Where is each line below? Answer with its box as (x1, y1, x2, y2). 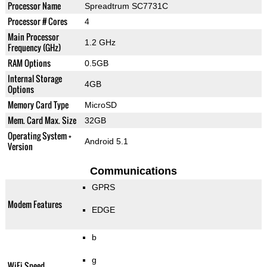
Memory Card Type (7, 98, 69, 111)
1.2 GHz (84, 38, 116, 48)
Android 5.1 (84, 136, 128, 147)
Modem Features (7, 198, 62, 211)
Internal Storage (7, 72, 62, 85)
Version (7, 140, 33, 153)
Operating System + (7, 129, 72, 142)
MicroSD (84, 100, 117, 110)
